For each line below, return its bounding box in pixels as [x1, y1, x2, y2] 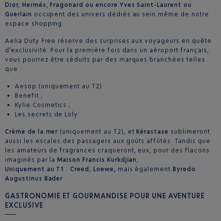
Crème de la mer [5, 128, 60, 136]
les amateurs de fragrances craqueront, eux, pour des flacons [5, 147, 210, 154]
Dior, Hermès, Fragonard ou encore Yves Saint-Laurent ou [5, 1, 192, 9]
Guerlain [5, 10, 32, 18]
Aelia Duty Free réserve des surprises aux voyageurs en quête [5, 37, 212, 45]
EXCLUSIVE [5, 201, 43, 210]
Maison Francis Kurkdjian [57, 156, 137, 164]
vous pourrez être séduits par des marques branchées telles [5, 56, 205, 64]
